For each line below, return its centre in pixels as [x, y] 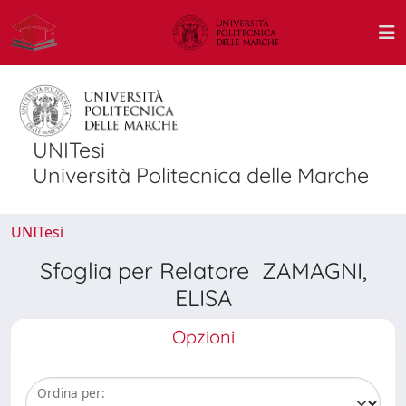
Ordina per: [71, 393]
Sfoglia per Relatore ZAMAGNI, [203, 271]
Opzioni [203, 337]
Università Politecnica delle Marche [201, 175]
